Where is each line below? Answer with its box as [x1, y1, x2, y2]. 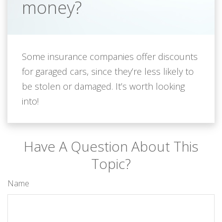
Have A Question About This [24, 137, 198, 156]
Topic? [91, 154, 131, 173]
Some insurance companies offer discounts [22, 51, 198, 62]
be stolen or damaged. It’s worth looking [22, 80, 185, 92]
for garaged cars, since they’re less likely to [22, 65, 194, 77]
